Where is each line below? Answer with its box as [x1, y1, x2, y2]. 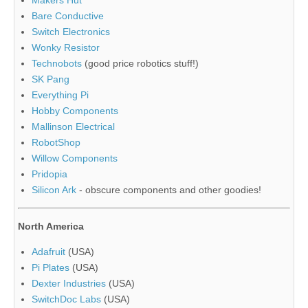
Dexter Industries [32, 277, 106, 289]
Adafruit [32, 245, 65, 257]
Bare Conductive [32, 10, 104, 21]
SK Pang [32, 73, 69, 85]
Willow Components [32, 152, 118, 164]
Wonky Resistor [32, 41, 100, 53]
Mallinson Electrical [32, 120, 115, 132]
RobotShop [32, 136, 80, 148]
